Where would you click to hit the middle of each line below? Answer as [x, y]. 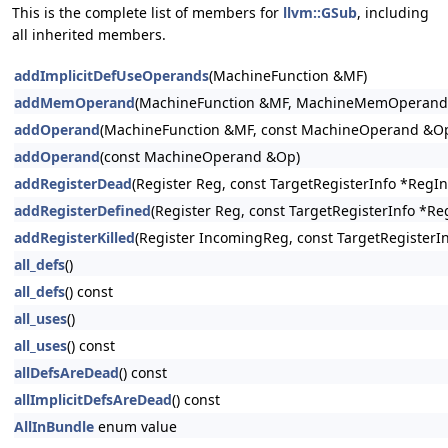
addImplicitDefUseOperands [111, 75]
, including [393, 12]
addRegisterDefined [82, 210]
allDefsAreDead [66, 372]
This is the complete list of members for [147, 12]
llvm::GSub [320, 12]
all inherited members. [89, 34]
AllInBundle [54, 426]
